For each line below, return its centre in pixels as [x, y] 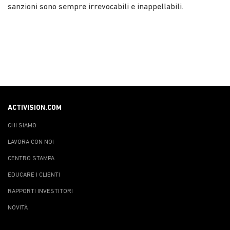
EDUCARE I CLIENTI [34, 175]
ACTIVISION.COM [35, 108]
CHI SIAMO [22, 126]
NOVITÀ [18, 208]
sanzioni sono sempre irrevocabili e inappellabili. [95, 7]
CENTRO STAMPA [31, 158]
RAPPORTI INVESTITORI [40, 191]
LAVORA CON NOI [31, 142]
